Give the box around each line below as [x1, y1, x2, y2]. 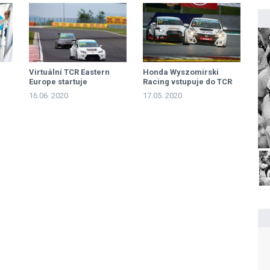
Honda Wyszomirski [143, 67, 219, 77]
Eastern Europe [143, 87, 201, 96]
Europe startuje [29, 77, 87, 87]
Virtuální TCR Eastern [29, 67, 110, 77]
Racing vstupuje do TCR [143, 77, 232, 87]
